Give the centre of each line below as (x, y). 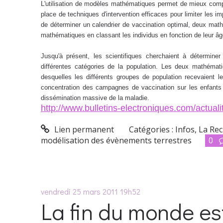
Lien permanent (83, 129)
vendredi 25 (61, 191)
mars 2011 (101, 191)
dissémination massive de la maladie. (95, 98)
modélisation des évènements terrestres (116, 140)
